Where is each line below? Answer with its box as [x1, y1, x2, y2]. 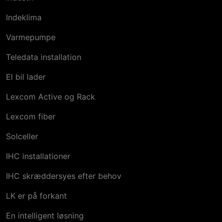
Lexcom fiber [5, 111, 55, 122]
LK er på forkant [5, 191, 67, 201]
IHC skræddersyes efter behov [5, 171, 121, 181]
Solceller [5, 131, 38, 142]
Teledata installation [5, 52, 81, 62]
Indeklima [5, 12, 42, 23]
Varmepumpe [5, 32, 55, 43]
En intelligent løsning [5, 211, 84, 221]
